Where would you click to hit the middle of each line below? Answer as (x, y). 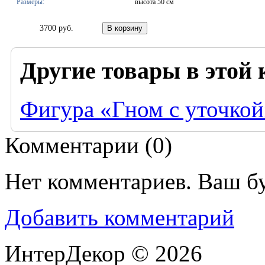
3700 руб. (56, 28)
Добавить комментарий (119, 217)
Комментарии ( (79, 145)
